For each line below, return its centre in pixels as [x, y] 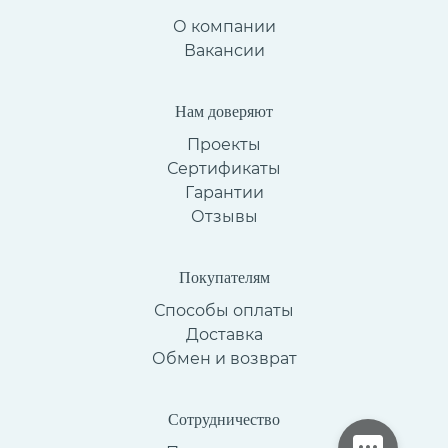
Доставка [224, 334]
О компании [224, 26]
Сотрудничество [224, 419]
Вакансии [224, 50]
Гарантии [224, 192]
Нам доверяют [224, 111]
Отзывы [224, 216]
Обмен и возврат [224, 358]
